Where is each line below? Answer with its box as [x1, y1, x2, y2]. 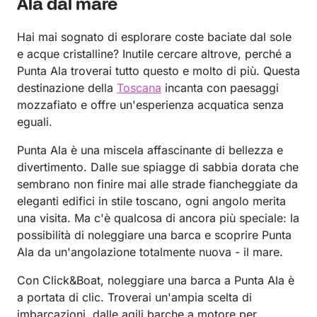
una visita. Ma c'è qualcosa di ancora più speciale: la [17, 210, 299, 225]
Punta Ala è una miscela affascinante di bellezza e [17, 142, 283, 157]
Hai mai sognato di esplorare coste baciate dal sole [17, 29, 292, 44]
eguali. [17, 114, 52, 129]
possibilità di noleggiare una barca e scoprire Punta [17, 227, 292, 242]
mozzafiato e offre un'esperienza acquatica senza [17, 97, 284, 112]
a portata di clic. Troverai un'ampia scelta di [17, 289, 252, 304]
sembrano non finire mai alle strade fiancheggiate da [17, 176, 298, 191]
